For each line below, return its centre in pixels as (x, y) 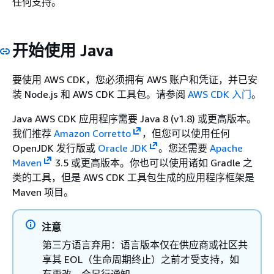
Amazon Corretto (92, 133)
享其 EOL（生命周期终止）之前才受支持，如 (141, 259)
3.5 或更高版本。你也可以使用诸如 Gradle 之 (152, 162)
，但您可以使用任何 (186, 133)
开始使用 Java (63, 50)
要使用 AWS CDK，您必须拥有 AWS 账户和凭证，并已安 (135, 79)
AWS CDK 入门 (220, 94)
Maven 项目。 (43, 192)
